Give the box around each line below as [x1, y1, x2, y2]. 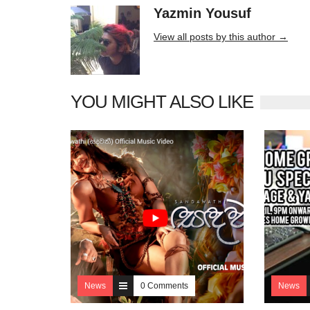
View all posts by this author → [154, 31, 288, 43]
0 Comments [140, 281, 188, 291]
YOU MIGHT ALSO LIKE [71, 91, 253, 113]
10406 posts [261, 10, 302, 19]
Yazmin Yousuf [154, 6, 255, 21]
